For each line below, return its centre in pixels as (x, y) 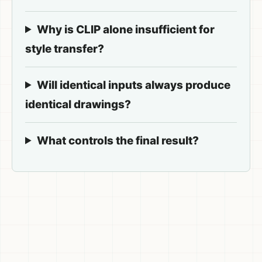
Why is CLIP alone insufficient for (126, 29)
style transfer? (65, 49)
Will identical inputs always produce (134, 85)
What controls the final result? (118, 140)
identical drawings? (78, 104)
